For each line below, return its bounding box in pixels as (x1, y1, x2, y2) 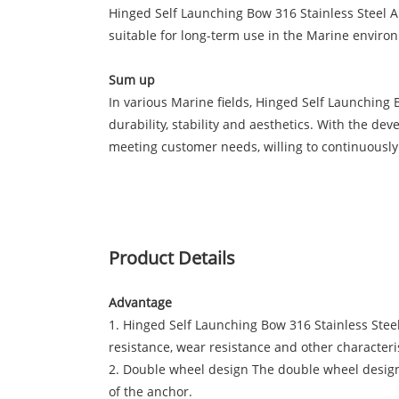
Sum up (109, 71, 155, 89)
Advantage (109, 294, 172, 312)
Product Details (109, 246, 235, 271)
